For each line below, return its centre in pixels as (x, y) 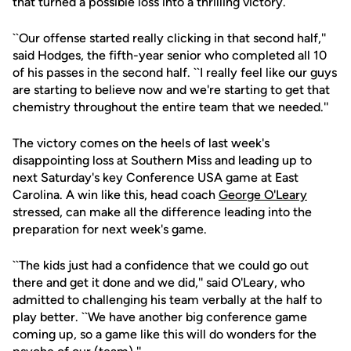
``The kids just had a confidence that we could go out (161, 265)
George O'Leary (263, 195)
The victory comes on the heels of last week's (141, 143)
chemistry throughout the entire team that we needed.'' (170, 107)
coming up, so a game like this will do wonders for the (165, 334)
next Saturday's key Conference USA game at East (156, 177)
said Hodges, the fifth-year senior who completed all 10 (170, 55)
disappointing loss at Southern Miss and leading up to (162, 160)
